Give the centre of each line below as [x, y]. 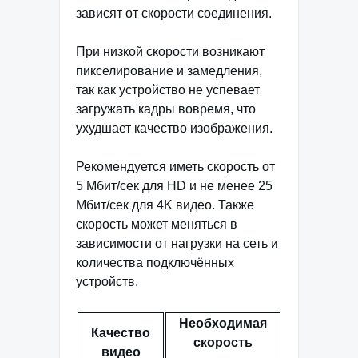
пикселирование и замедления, [169, 70]
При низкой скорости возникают [170, 51]
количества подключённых [155, 262]
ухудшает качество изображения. [174, 128]
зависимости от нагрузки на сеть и [177, 243]
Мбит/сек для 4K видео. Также [165, 205]
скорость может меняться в [157, 224]
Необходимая [223, 323]
